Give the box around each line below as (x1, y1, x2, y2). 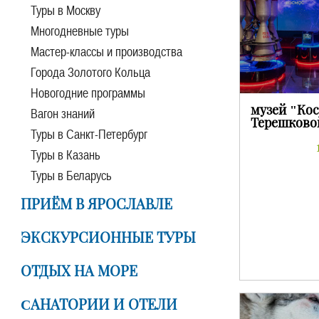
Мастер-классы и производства (31, 44, 182, 59)
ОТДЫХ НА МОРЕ (21, 263, 137, 279)
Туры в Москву (31, 3, 100, 18)
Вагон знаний (31, 106, 95, 121)
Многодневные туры (31, 23, 129, 38)
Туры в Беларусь (31, 168, 112, 183)
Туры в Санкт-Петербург (31, 127, 147, 142)
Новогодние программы (31, 85, 145, 100)
